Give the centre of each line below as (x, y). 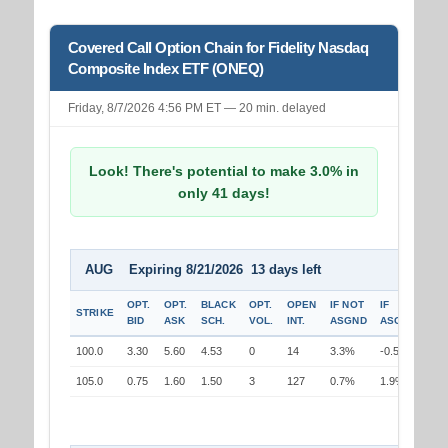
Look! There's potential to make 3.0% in (223, 171)
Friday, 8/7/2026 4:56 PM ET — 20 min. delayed (196, 108)
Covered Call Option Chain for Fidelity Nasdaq (218, 48)
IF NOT (347, 305)
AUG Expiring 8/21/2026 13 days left (202, 270)
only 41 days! (223, 193)
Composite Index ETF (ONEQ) (165, 69)
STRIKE (95, 313)
